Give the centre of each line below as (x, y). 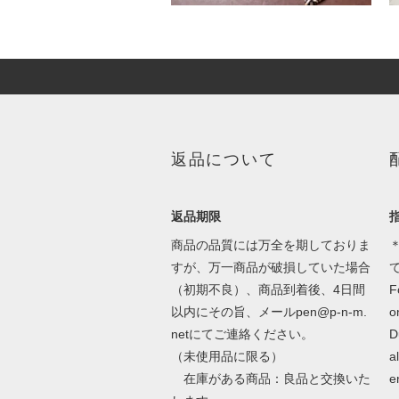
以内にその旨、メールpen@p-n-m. (269, 312)
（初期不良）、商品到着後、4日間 (268, 290)
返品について (224, 160)
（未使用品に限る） (227, 357)
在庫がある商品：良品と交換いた (270, 379)
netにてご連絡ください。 (242, 334)
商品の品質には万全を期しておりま (270, 245)
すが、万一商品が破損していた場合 (270, 268)
